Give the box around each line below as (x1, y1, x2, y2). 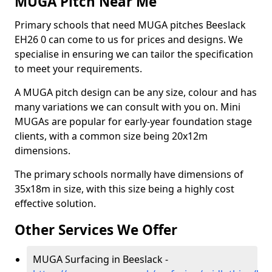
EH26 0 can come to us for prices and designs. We (15, 33, 243, 46)
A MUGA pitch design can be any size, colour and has (15, 86, 257, 99)
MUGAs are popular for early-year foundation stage (15, 115, 252, 128)
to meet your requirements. (15, 62, 142, 75)
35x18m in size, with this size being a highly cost (15, 182, 234, 195)
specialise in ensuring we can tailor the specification (15, 47, 253, 61)
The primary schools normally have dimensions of (15, 168, 243, 181)
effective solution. (15, 197, 98, 210)
